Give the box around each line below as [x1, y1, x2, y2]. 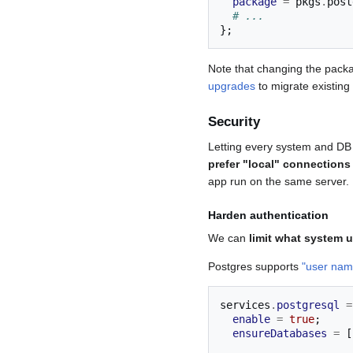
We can [208, 232, 249, 245]
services [220, 299, 270, 312]
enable [232, 313, 270, 326]
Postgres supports [208, 260, 302, 273]
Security [208, 114, 260, 130]
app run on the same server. [208, 175, 349, 188]
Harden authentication [208, 209, 329, 222]
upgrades [208, 79, 255, 92]
